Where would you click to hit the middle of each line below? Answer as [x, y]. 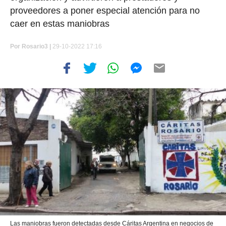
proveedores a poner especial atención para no [105, 11]
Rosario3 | [36, 46]
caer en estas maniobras [60, 24]
